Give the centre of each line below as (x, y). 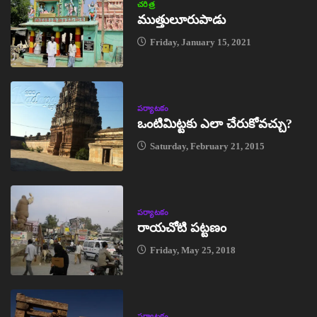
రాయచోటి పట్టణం (181, 227)
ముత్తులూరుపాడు (181, 19)
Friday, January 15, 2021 (199, 42)
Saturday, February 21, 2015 (206, 146)
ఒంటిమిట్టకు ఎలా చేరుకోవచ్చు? (214, 123)
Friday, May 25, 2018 (191, 250)
